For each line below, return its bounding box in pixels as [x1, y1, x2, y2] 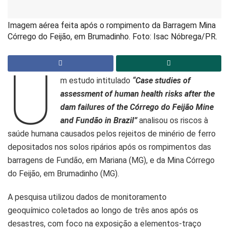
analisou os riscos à [137, 115, 209, 125]
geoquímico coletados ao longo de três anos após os [8, 205, 198, 215]
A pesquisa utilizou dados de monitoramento [8, 192, 167, 202]
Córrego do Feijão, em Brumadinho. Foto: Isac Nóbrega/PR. [8, 32, 217, 42]
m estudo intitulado [60, 75, 131, 85]
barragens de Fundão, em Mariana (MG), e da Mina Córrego [8, 155, 215, 165]
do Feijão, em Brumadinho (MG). [8, 168, 119, 178]
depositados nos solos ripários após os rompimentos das [8, 142, 211, 152]
